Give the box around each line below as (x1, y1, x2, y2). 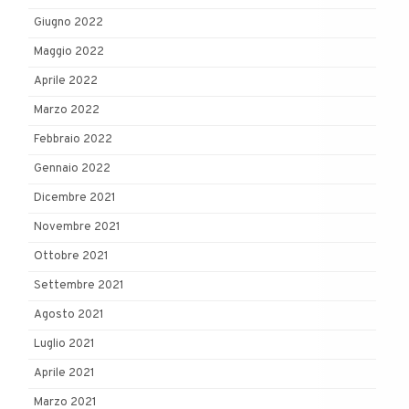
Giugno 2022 (34, 16, 103, 31)
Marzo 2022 (34, 103, 100, 119)
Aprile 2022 (34, 74, 98, 89)
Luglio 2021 (34, 337, 95, 352)
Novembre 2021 (34, 220, 121, 236)
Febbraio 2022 (34, 132, 112, 148)
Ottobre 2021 (34, 249, 109, 265)
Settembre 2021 (34, 278, 124, 294)
